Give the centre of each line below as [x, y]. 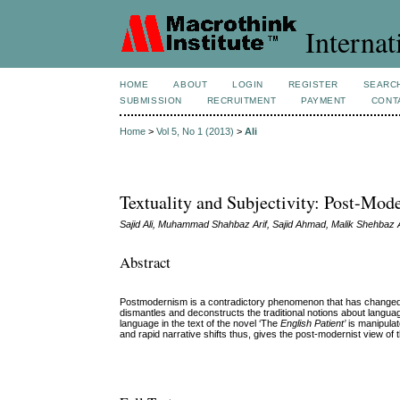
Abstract [146, 262]
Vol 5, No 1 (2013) [196, 132]
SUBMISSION [151, 100]
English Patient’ [312, 324]
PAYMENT [324, 100]
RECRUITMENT [242, 100]
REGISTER [313, 84]
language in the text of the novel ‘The [199, 324]
